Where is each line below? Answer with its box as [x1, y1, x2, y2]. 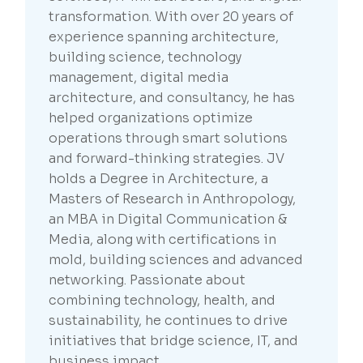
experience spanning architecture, [49, 28, 280, 46]
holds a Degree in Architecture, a [49, 170, 269, 188]
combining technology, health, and [49, 292, 276, 310]
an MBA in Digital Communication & [49, 211, 288, 228]
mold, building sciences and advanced [49, 251, 304, 269]
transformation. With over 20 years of [49, 8, 294, 26]
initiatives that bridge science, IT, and [49, 332, 299, 350]
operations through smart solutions [49, 130, 288, 147]
